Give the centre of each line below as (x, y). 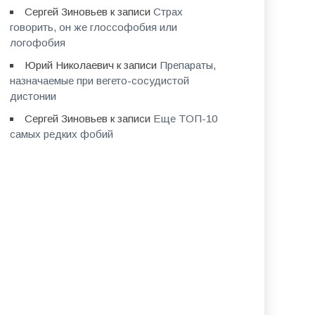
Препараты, (187, 65)
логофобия (37, 43)
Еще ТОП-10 (185, 118)
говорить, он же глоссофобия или (93, 27)
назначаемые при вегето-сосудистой (99, 81)
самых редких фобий (61, 134)
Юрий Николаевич (69, 65)
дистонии (33, 96)
